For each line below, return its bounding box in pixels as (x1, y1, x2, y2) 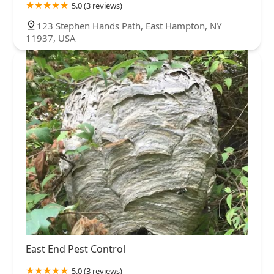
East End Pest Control (26, 242, 125, 256)
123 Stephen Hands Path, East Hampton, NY (37, 20, 221, 32)
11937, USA (26, 32, 76, 45)
